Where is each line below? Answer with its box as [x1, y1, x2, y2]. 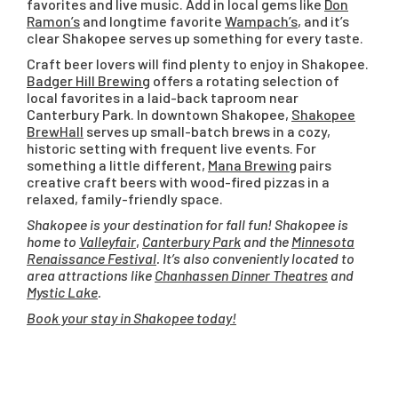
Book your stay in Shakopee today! [27, 309, 236, 326]
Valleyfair [79, 233, 136, 250]
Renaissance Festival [27, 250, 156, 267]
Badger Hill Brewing [27, 72, 150, 89]
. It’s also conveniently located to [156, 250, 354, 267]
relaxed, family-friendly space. [27, 190, 223, 207]
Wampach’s [225, 12, 298, 29]
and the [241, 233, 291, 250]
